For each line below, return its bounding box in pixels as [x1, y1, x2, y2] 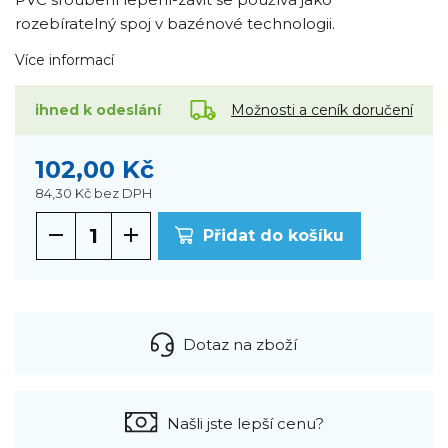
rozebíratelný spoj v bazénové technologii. [15, 14, 335, 34]
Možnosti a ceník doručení [231, 100, 413, 119]
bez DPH [94, 185, 152, 202]
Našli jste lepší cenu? [167, 413, 324, 433]
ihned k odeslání [35, 101, 161, 120]
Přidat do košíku [203, 226, 345, 246]
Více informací [15, 51, 114, 70]
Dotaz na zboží [183, 334, 297, 354]
